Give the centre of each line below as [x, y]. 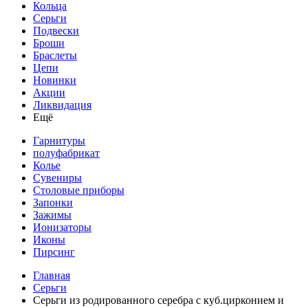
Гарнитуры [59, 141]
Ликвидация [62, 105]
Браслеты [55, 55]
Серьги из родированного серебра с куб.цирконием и [158, 300]
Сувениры [57, 178]
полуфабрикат [66, 153]
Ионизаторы [62, 227]
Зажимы [52, 215]
